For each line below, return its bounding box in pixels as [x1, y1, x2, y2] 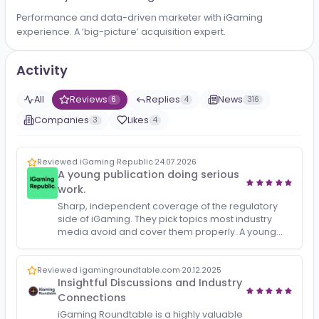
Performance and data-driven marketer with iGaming [18, 48, 292, 62]
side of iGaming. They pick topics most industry [64, 272, 303, 286]
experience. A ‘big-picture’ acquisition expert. [18, 64, 251, 78]
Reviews [77, 139, 120, 153]
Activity [18, 103, 75, 124]
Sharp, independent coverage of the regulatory [64, 258, 309, 271]
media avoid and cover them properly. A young [64, 286, 308, 300]
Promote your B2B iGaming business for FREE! [18, 22, 275, 38]
